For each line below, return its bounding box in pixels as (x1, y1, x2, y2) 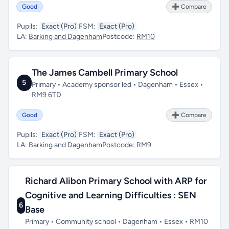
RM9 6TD (31, 90, 61, 99)
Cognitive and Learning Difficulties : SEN (25, 190, 196, 201)
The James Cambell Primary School (31, 67, 178, 78)
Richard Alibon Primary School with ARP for (25, 175, 207, 187)
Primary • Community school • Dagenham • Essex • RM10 (25, 217, 208, 226)
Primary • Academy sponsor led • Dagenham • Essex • (31, 80, 203, 89)
